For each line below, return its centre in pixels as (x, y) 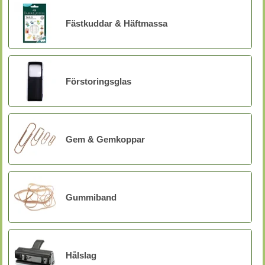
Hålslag (81, 255)
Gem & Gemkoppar (105, 139)
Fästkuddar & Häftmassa (117, 23)
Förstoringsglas (98, 81)
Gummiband (91, 197)
